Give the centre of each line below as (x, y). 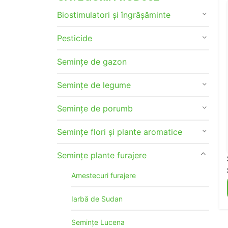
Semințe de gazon (92, 62)
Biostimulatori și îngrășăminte (114, 15)
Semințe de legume (94, 85)
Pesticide (75, 38)
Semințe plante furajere (102, 155)
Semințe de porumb (95, 108)
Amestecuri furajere (104, 175)
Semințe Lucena (98, 222)
